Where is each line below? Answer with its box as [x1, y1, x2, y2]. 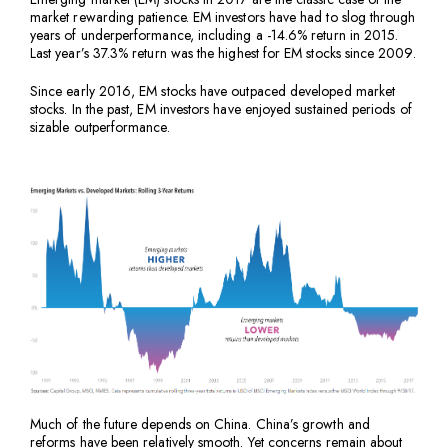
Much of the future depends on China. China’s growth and [30, 414, 370, 435]
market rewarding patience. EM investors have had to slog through [30, 6, 416, 27]
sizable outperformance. [30, 116, 170, 137]
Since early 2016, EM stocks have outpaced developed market [30, 80, 396, 101]
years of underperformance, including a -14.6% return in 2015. [30, 24, 399, 45]
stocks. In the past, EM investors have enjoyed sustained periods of [30, 98, 412, 119]
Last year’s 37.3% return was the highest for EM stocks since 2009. [30, 42, 416, 63]
